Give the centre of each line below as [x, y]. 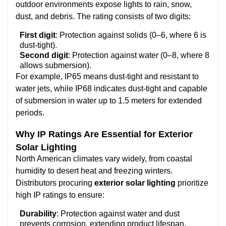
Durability [38, 214]
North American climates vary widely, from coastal [104, 159]
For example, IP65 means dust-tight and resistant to [107, 77]
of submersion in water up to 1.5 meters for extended [109, 101]
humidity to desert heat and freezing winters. [94, 171]
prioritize [192, 183]
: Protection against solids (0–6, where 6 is [131, 35]
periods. [30, 113]
